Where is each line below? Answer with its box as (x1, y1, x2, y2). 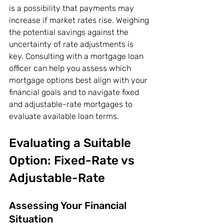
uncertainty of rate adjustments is (9, 39, 135, 49)
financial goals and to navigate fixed (9, 87, 141, 97)
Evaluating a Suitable (9, 136, 134, 150)
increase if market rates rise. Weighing (9, 15, 151, 25)
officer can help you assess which (9, 63, 133, 73)
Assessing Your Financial (9, 199, 129, 212)
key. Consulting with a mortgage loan (9, 51, 145, 61)
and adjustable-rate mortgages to (9, 99, 134, 109)
